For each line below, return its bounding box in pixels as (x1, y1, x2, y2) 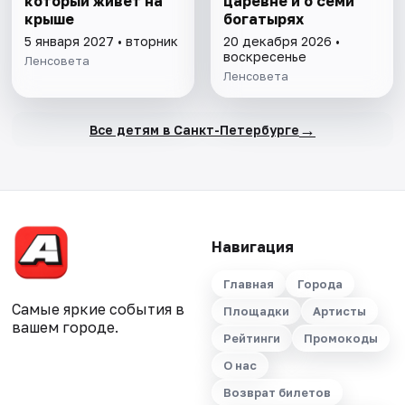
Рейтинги (222, 331, 280, 346)
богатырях (222, 10, 304, 29)
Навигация (211, 238, 294, 257)
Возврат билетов (222, 385, 331, 400)
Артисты (312, 304, 366, 319)
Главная (222, 277, 274, 292)
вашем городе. (12, 318, 119, 337)
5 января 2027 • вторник (24, 33, 179, 50)
